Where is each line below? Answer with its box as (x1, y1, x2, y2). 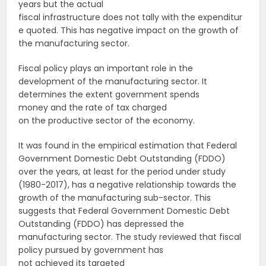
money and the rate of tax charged (18, 102, 167, 114)
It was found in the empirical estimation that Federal (18, 140, 237, 152)
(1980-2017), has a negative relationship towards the (18, 179, 237, 191)
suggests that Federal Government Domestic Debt (18, 205, 230, 217)
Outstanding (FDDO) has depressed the (18, 218, 185, 230)
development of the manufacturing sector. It (18, 75, 208, 88)
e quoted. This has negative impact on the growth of (18, 24, 239, 37)
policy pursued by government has (18, 244, 164, 256)
